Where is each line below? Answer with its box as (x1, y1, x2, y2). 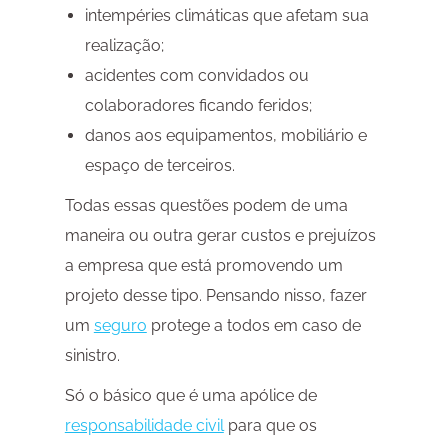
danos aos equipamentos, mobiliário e (84, 126, 367, 146)
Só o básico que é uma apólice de (64, 386, 317, 406)
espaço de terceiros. (84, 156, 235, 176)
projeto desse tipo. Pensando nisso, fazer (64, 286, 367, 306)
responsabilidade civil (64, 416, 224, 436)
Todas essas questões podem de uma (64, 196, 348, 216)
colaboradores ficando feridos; (84, 96, 312, 116)
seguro (93, 316, 147, 336)
